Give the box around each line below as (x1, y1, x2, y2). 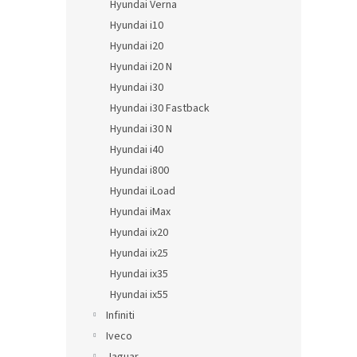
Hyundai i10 (110, 18, 163, 33)
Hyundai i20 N (110, 59, 172, 75)
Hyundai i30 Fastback (110, 100, 210, 116)
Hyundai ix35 (110, 266, 168, 282)
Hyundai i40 (110, 142, 163, 158)
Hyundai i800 (110, 163, 169, 178)
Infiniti (106, 308, 135, 324)
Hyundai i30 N (110, 121, 172, 137)
